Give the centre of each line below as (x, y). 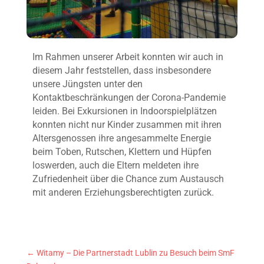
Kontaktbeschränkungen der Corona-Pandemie (129, 97)
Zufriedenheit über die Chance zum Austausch (128, 179)
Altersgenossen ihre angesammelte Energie (121, 138)
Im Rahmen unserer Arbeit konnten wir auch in (128, 57)
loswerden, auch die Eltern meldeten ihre (115, 165)
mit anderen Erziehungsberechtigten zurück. (123, 192)
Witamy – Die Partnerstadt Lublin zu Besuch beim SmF (135, 253)
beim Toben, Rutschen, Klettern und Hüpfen (122, 151)
